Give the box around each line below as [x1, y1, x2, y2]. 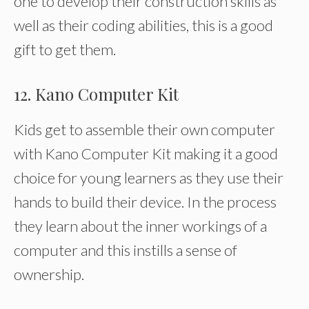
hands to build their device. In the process [14, 192, 277, 211]
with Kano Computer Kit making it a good [14, 144, 278, 163]
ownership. [14, 265, 84, 283]
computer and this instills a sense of [14, 241, 237, 259]
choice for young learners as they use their [14, 168, 283, 187]
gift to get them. [14, 40, 116, 59]
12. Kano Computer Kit [14, 83, 179, 105]
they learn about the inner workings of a [14, 217, 267, 235]
